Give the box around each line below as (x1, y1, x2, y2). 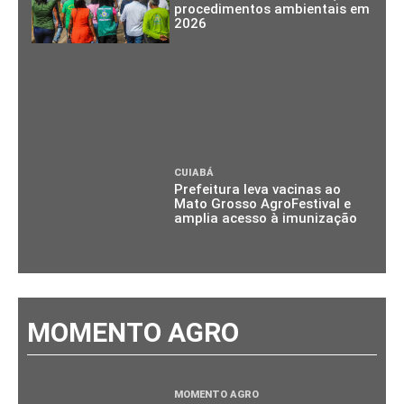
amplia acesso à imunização (174, 210, 358, 227)
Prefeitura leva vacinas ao (174, 181, 342, 198)
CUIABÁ (174, 167, 215, 179)
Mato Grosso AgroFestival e (174, 196, 352, 213)
